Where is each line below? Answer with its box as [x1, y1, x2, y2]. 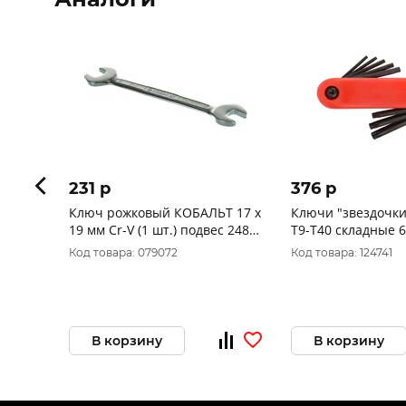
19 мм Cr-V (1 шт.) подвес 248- [69, 221, 254, 238]
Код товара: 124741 [291, 246, 392, 259]
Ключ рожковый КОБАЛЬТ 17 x [69, 204, 261, 221]
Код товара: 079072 [69, 246, 178, 259]
